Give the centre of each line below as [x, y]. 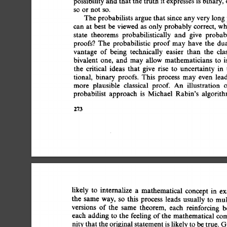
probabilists [117, 18]
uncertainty [198, 68]
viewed [131, 26]
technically [147, 52]
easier [175, 52]
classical [137, 85]
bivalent [86, 60]
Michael [161, 93]
